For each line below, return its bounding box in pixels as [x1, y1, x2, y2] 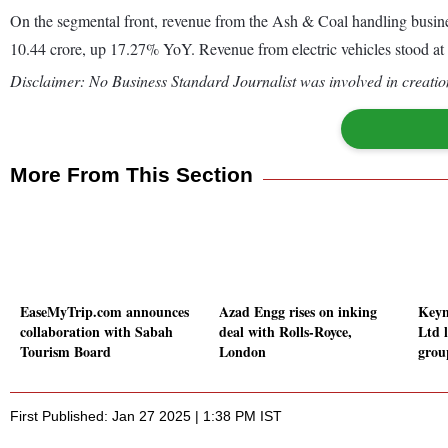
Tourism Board [20, 341, 111, 363]
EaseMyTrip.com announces [20, 301, 189, 323]
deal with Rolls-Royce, [219, 321, 352, 343]
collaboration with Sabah [20, 321, 173, 343]
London [219, 341, 266, 363]
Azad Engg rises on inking [219, 301, 377, 323]
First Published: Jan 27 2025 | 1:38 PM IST [10, 408, 282, 425]
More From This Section [10, 162, 253, 186]
